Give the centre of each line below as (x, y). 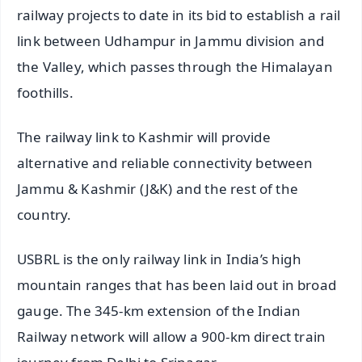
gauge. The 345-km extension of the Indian (159, 311)
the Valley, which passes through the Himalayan (175, 67)
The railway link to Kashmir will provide (144, 137)
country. (44, 215)
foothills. (45, 93)
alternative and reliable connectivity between (165, 163)
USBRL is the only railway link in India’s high (159, 259)
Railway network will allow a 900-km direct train (172, 337)
